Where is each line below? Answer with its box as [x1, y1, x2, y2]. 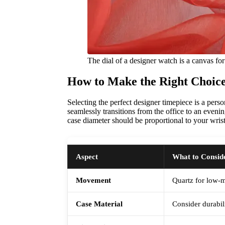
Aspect [76, 152, 98, 161]
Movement [76, 176, 111, 185]
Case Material [76, 199, 123, 208]
